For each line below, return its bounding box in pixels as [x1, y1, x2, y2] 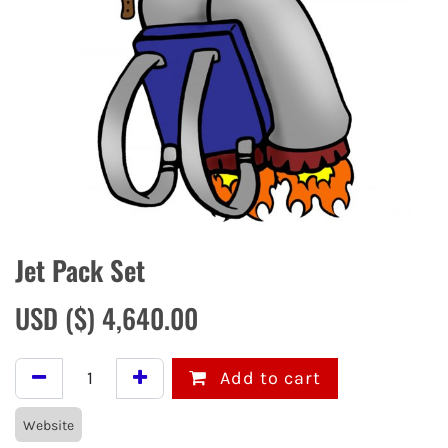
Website [23, 417, 74, 434]
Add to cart [215, 367, 321, 389]
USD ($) [15, 298, 102, 338]
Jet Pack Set [15, 250, 145, 290]
